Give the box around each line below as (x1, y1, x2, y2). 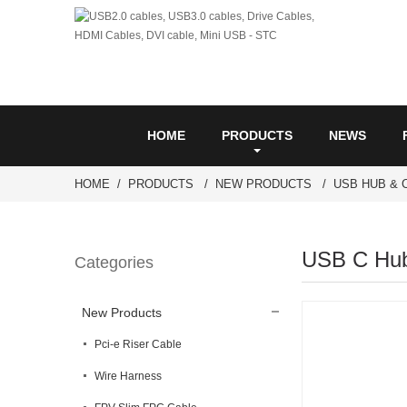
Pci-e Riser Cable (94, 338, 182, 351)
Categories (74, 253, 154, 272)
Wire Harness (94, 370, 162, 382)
